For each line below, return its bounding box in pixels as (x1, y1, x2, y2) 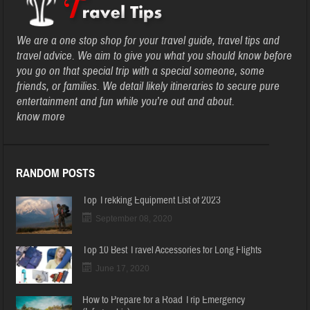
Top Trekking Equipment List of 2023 (82, 194, 221, 207)
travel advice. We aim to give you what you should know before (17, 48, 293, 63)
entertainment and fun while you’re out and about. (17, 94, 235, 109)
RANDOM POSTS (16, 166, 95, 181)
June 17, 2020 (95, 263, 150, 273)
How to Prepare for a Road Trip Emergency (82, 293, 246, 307)
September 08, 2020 (95, 214, 173, 224)
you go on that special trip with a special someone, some (17, 64, 265, 78)
